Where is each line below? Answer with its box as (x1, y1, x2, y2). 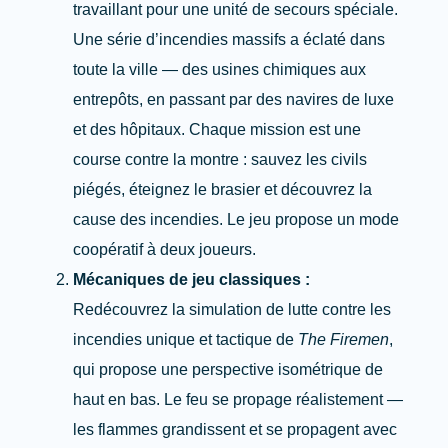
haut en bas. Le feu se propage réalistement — (73, 390, 404, 409)
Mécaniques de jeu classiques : (73, 270, 311, 289)
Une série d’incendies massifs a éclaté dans (73, 30, 386, 49)
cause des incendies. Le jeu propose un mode (73, 210, 400, 229)
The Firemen (298, 330, 390, 349)
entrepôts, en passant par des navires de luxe (73, 90, 395, 109)
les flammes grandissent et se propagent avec (73, 420, 398, 439)
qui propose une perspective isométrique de (73, 360, 384, 379)
